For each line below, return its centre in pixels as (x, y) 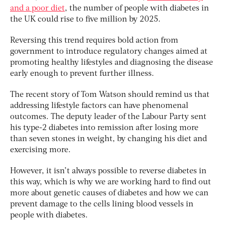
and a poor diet (37, 8)
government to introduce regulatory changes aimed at (109, 51)
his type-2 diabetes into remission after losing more (104, 128)
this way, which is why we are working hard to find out (110, 182)
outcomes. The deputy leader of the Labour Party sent (108, 117)
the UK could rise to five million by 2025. (85, 19)
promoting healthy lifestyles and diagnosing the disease (111, 63)
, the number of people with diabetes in (137, 8)
